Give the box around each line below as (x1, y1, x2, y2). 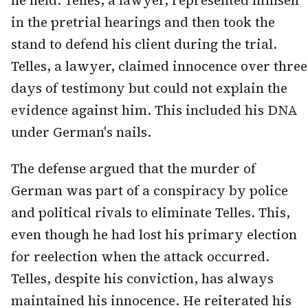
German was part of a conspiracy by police (11, 181, 288, 200)
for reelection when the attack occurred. (11, 247, 269, 266)
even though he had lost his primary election (11, 225, 297, 244)
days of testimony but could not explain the (11, 79, 287, 98)
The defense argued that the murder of (11, 159, 256, 178)
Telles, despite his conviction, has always (11, 269, 274, 288)
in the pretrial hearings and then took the (11, 13, 275, 32)
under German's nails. (11, 123, 151, 142)
